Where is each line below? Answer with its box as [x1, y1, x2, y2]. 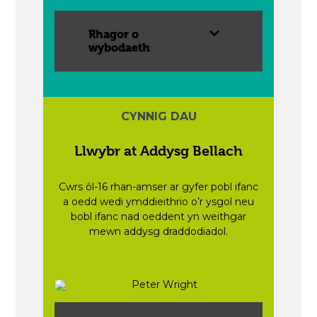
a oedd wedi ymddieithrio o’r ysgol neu [63, 195, 254, 209]
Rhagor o [88, 28, 139, 42]
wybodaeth [88, 41, 151, 55]
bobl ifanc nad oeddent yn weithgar [71, 210, 246, 224]
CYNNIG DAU [120, 110, 197, 124]
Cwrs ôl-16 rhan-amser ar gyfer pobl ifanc [59, 180, 258, 194]
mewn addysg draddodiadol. [89, 225, 228, 238]
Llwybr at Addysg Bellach [74, 143, 243, 160]
